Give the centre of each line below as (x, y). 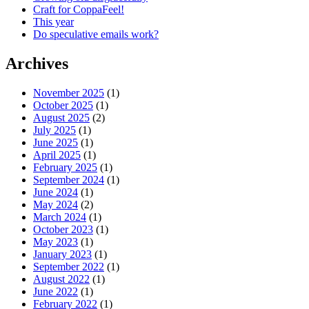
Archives (37, 64)
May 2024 (56, 205)
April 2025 (57, 155)
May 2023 (56, 242)
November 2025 (69, 93)
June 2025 (56, 143)
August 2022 (61, 279)
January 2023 (62, 255)
